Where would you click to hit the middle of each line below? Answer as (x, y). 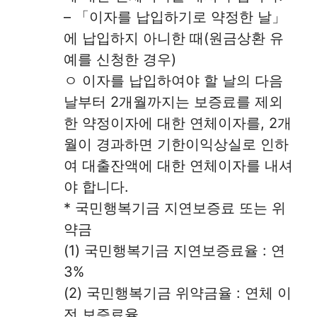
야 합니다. (96, 187)
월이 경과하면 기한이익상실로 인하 (176, 145)
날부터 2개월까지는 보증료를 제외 (173, 102)
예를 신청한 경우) (120, 60)
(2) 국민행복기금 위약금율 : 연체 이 (178, 293)
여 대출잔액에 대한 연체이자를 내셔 (178, 166)
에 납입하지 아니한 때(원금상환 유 (174, 39)
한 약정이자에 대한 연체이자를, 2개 (178, 123)
